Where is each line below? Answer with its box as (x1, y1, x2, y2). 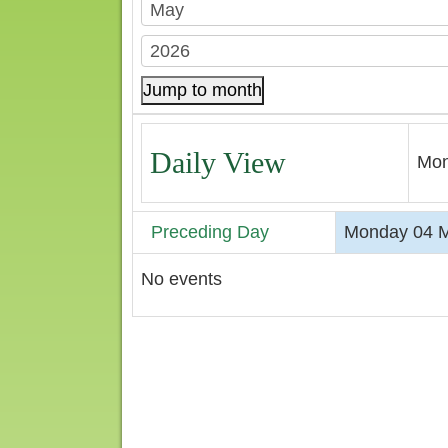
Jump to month (143, 80, 262, 100)
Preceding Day (151, 222, 269, 242)
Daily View (150, 146, 286, 179)
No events (141, 269, 222, 289)
